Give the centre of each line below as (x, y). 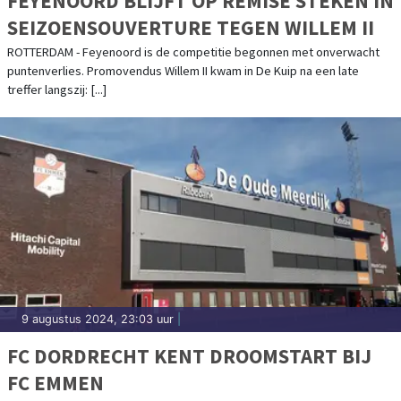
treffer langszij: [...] (57, 89)
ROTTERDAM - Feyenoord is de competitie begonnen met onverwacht (193, 51)
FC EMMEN (55, 382)
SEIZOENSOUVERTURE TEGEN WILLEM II (191, 27)
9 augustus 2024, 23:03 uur (98, 319)
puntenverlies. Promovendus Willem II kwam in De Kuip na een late (183, 70)
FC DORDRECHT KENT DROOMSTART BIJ (189, 355)
